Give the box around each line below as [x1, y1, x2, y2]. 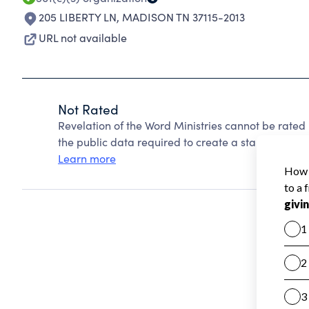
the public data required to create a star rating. [58, 134, 296, 149]
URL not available [39, 30, 127, 45]
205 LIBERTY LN [39, 10, 117, 24]
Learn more [58, 151, 116, 166]
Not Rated [58, 100, 119, 118]
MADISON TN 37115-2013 [122, 10, 245, 24]
